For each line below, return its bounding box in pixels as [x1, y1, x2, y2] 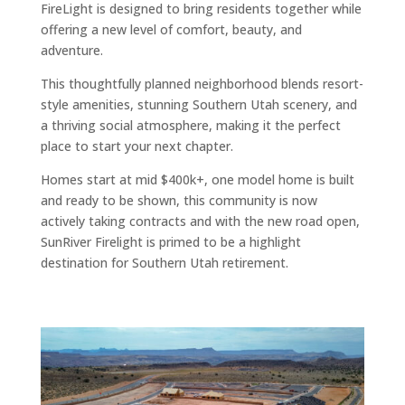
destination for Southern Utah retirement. [40, 254, 292, 271]
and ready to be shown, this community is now [40, 192, 317, 209]
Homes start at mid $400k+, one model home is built [40, 171, 354, 188]
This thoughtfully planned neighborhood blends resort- [40, 75, 363, 92]
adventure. [40, 42, 103, 59]
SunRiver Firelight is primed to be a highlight [40, 233, 301, 250]
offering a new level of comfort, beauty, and [40, 21, 302, 38]
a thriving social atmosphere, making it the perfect [40, 117, 341, 134]
